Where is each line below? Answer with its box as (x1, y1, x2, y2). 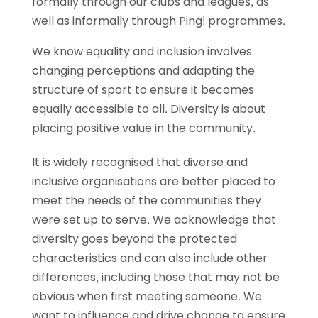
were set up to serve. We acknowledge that (31, 211, 276, 228)
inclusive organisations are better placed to (31, 172, 275, 190)
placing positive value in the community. (31, 119, 256, 136)
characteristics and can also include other (31, 249, 268, 266)
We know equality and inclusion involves (31, 43, 252, 60)
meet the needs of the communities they (31, 192, 261, 209)
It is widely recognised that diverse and (31, 153, 248, 170)
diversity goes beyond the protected (31, 230, 237, 247)
